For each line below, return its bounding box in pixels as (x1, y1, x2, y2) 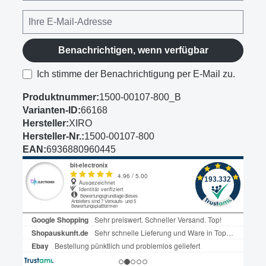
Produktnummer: (23, 92, 99, 103)
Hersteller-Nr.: (23, 131, 84, 142)
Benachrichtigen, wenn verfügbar (58, 45, 208, 56)
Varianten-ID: (23, 105, 81, 116)
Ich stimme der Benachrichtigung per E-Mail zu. (37, 69, 235, 80)
